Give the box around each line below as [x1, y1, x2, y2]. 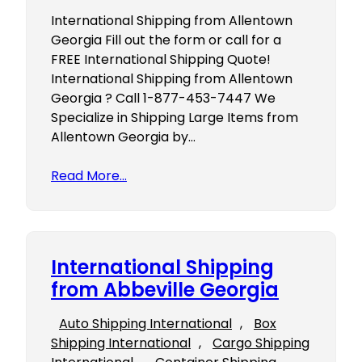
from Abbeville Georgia [51, 276, 279, 304]
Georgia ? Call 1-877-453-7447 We [51, 89, 276, 108]
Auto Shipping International [59, 314, 232, 334]
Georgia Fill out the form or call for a [51, 31, 281, 50]
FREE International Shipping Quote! [51, 50, 271, 69]
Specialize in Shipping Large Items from [51, 108, 298, 128]
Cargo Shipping [213, 334, 309, 353]
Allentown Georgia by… [51, 128, 196, 147]
